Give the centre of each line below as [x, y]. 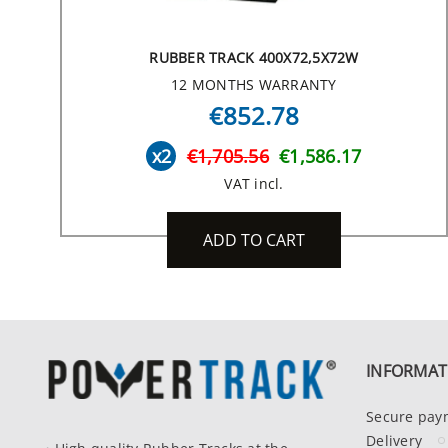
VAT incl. [254, 183]
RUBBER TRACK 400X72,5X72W [254, 57]
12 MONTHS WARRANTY [254, 84]
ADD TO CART [253, 239]
